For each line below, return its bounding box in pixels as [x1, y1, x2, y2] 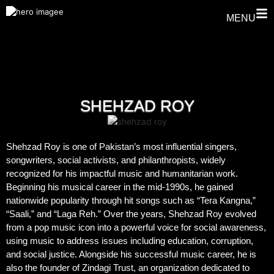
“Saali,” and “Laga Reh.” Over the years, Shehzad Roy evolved [6, 208, 256, 219]
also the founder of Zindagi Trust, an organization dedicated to [6, 262, 250, 273]
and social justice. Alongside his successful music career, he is [6, 248, 256, 259]
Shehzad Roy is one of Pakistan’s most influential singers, [6, 141, 237, 152]
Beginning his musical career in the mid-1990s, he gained [6, 181, 233, 192]
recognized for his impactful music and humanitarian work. [6, 168, 238, 179]
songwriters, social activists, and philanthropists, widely [6, 154, 226, 165]
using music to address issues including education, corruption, [6, 235, 253, 246]
